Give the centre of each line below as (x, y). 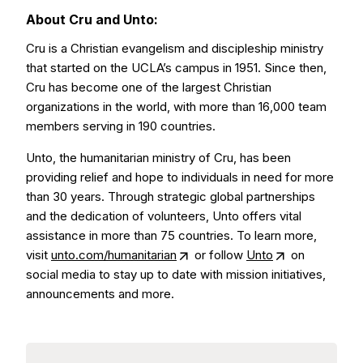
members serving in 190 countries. (121, 126)
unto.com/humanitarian (114, 255)
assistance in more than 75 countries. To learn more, (171, 235)
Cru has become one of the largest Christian (149, 87)
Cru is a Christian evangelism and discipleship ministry (175, 48)
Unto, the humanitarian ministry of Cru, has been (158, 158)
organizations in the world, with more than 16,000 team (176, 107)
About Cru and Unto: (92, 19)
